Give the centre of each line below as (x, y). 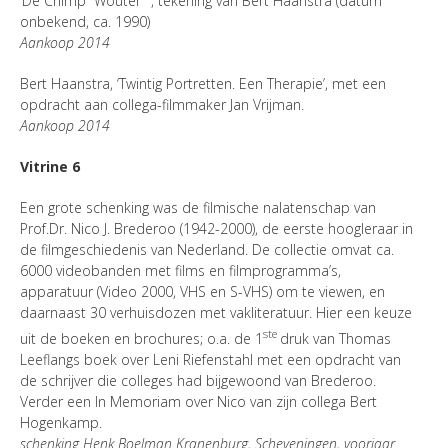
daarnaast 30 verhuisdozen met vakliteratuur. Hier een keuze (216, 313)
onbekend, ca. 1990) (85, 22)
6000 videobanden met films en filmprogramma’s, (180, 271)
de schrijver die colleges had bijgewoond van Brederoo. (198, 380)
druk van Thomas (335, 338)
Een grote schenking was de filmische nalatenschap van (198, 208)
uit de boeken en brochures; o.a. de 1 (141, 338)
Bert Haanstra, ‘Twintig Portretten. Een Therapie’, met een (203, 84)
